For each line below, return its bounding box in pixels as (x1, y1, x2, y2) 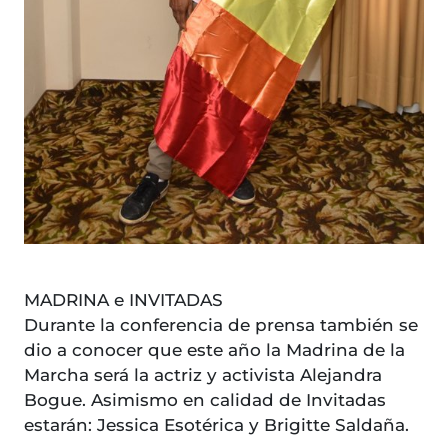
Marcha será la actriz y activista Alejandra (24, 365, 382, 386)
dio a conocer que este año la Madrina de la (24, 340, 405, 361)
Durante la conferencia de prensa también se (24, 315, 418, 336)
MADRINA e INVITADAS (24, 290, 223, 311)
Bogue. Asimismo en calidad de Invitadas (24, 390, 386, 411)
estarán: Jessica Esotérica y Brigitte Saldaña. (24, 415, 419, 436)
